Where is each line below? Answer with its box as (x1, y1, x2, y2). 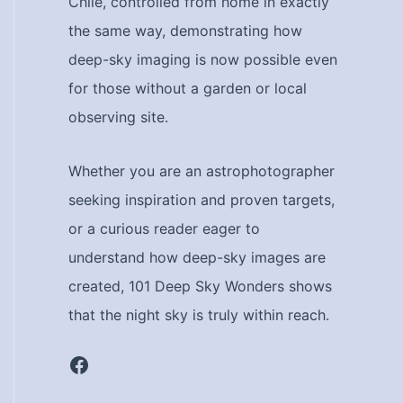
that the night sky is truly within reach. (68, 306, 329, 324)
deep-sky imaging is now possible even (68, 50, 337, 68)
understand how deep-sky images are (68, 248, 326, 266)
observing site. (68, 108, 168, 126)
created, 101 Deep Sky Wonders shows (68, 277, 332, 295)
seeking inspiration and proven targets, (68, 191, 335, 209)
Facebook (67, 350, 167, 377)
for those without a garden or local (68, 79, 307, 97)
